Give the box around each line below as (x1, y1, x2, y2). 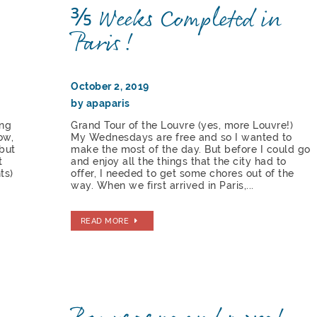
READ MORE (80, 216, 129, 226)
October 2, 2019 (71, 80, 149, 92)
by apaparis (71, 97, 130, 109)
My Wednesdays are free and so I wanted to (71, 131, 292, 143)
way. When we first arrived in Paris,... (71, 179, 254, 191)
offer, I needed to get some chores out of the (71, 167, 294, 179)
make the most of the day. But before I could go (71, 143, 311, 155)
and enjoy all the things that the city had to (71, 155, 287, 167)
